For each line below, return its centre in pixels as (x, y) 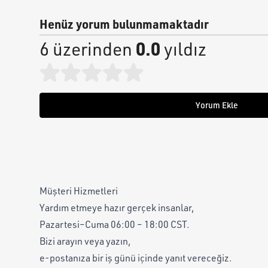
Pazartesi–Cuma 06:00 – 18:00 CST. (115, 224)
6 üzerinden (88, 49)
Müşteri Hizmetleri (79, 191)
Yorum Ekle (217, 105)
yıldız (183, 49)
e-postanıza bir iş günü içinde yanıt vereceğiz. (136, 258)
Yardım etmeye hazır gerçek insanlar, (117, 208)
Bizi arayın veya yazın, (85, 241)
